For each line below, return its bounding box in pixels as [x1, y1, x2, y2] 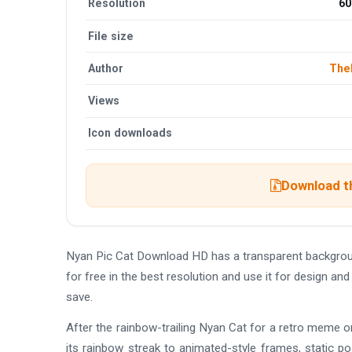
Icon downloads [88, 126, 173, 140]
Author [88, 61, 124, 75]
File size [88, 29, 134, 42]
